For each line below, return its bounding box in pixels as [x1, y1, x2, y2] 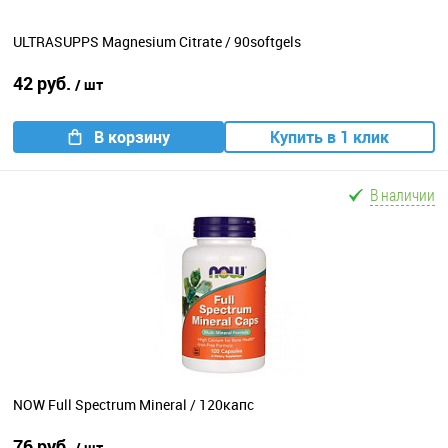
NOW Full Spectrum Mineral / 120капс [13, 394, 254, 414]
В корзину [93, 126, 170, 149]
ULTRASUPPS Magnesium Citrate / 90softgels [13, 31, 301, 51]
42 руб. [13, 71, 75, 96]
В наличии [370, 184, 435, 206]
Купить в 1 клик [270, 126, 389, 149]
